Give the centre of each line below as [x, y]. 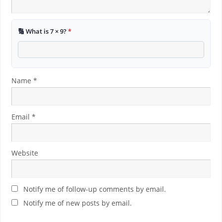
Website [25, 153]
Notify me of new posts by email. [77, 203]
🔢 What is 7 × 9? [43, 31]
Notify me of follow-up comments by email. [94, 189]
